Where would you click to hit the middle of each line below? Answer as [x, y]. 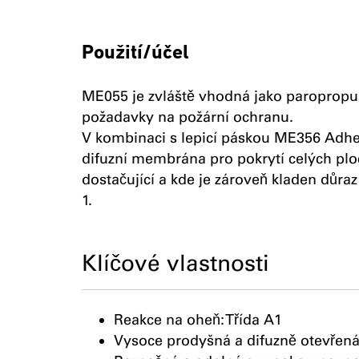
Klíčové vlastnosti [175, 263]
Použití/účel [135, 53]
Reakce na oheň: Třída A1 [198, 320]
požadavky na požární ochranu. [188, 117]
